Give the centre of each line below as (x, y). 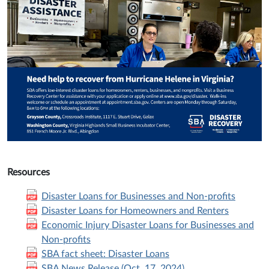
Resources (29, 173)
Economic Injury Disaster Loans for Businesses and (148, 225)
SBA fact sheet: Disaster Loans (105, 254)
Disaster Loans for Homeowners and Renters (135, 211)
